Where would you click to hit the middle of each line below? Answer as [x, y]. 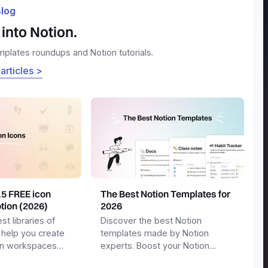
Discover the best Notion [151, 221]
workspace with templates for [162, 258]
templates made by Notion [155, 233]
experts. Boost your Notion [155, 246]
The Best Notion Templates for [165, 194]
